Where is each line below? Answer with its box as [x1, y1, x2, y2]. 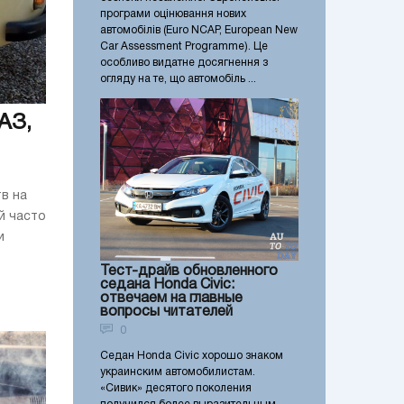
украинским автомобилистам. [100, 367, 255, 378]
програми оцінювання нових [100, 8, 246, 19]
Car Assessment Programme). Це [100, 41, 268, 51]
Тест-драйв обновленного [100, 265, 278, 279]
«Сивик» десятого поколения [100, 383, 252, 394]
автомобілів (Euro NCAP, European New [100, 24, 298, 35]
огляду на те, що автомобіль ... [100, 73, 256, 84]
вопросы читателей [100, 306, 233, 319]
